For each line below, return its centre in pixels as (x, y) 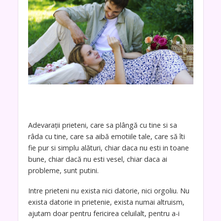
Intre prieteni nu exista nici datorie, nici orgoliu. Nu (109, 191)
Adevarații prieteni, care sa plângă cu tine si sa (102, 125)
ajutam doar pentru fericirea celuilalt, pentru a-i (104, 214)
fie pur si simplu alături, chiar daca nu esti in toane (108, 148)
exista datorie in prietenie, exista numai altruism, (106, 202)
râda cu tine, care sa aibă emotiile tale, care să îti (106, 137)
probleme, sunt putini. (63, 171)
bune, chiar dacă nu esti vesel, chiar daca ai (97, 159)
